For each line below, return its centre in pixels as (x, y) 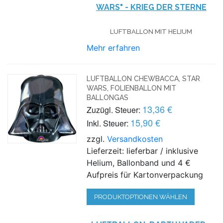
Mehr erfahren (113, 48)
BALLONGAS (108, 97)
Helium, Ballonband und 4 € (139, 163)
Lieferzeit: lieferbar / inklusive (143, 151)
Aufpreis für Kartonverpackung (145, 174)
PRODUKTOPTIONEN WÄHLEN (141, 197)
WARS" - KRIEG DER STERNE (151, 7)
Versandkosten (135, 139)
